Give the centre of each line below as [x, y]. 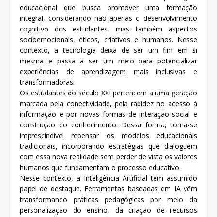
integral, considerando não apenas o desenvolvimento [108, 18]
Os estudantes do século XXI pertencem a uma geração [108, 93]
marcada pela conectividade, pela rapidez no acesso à [108, 104]
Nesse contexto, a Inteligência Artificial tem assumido [108, 178]
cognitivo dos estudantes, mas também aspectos [108, 29]
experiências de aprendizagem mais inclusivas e [108, 72]
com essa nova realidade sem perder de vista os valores [108, 157]
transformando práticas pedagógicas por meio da [108, 200]
